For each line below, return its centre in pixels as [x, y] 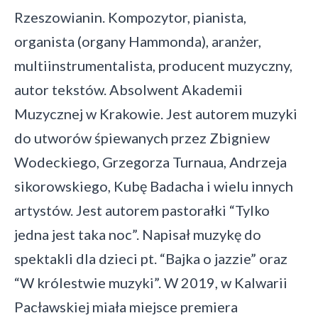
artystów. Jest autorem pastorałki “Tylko [142, 210]
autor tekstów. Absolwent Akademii [128, 89]
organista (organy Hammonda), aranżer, [138, 41]
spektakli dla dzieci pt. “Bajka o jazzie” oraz [151, 258]
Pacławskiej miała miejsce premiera [126, 307]
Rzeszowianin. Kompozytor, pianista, [130, 17]
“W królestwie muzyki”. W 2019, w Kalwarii [151, 283]
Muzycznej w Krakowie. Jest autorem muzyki [156, 114]
